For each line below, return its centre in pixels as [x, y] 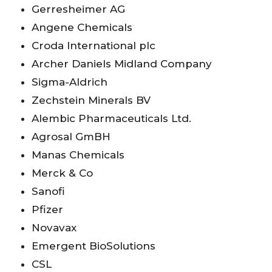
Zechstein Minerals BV [91, 100]
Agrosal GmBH [71, 136]
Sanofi [48, 191]
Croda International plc [93, 45]
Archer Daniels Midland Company [122, 63]
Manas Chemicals [78, 155]
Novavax [54, 227]
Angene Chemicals [82, 27]
